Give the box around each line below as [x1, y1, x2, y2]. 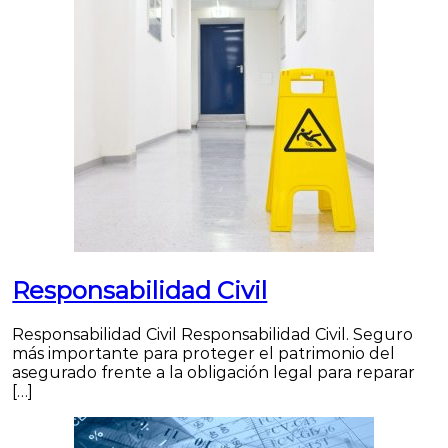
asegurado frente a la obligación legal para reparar [12, 362, 416, 382]
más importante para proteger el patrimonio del [12, 343, 396, 363]
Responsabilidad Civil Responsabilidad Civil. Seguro [12, 324, 414, 344]
